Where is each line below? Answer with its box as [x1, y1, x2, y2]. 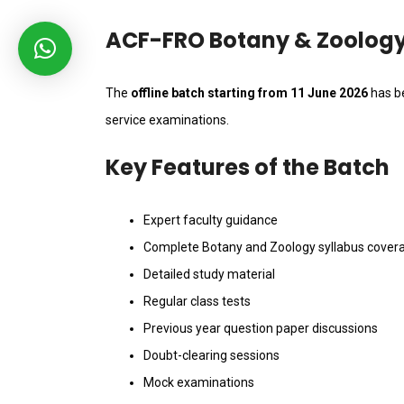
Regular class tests [143, 294, 251, 309]
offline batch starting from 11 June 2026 [131, 86, 368, 101]
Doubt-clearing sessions [143, 348, 280, 363]
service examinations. [106, 113, 229, 128]
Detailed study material [143, 267, 275, 282]
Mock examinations [143, 375, 254, 390]
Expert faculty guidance [143, 213, 278, 228]
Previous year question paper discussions [143, 321, 378, 336]
